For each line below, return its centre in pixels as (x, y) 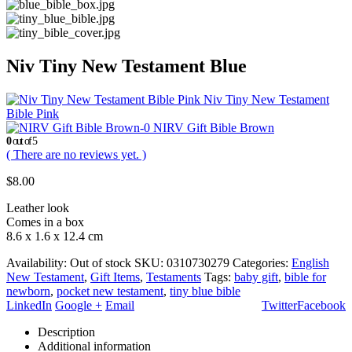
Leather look (38, 207)
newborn (28, 291)
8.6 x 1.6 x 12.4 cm (55, 236)
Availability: (38, 262)
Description (66, 332)
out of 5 (24, 141)
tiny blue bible (205, 291)
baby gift (256, 277)
